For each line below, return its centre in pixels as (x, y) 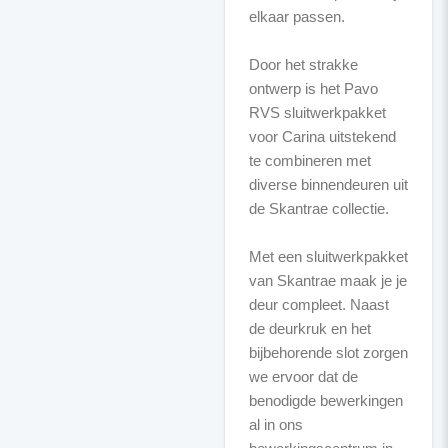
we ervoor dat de (303, 376)
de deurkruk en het (309, 328)
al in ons (275, 424)
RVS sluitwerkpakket (317, 112)
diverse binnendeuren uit (328, 184)
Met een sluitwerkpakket (328, 256)
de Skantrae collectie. (318, 208)
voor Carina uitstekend (322, 136)
